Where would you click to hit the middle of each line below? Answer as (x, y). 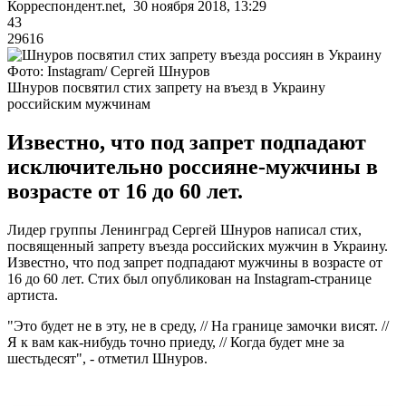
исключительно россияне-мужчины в (193, 166)
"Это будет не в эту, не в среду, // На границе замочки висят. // (198, 325)
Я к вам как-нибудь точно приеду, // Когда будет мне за (176, 342)
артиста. (33, 295)
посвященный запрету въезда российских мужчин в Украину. (198, 246)
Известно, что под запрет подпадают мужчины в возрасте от (195, 262)
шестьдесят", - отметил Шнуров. (107, 358)
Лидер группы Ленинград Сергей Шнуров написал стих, (184, 229)
